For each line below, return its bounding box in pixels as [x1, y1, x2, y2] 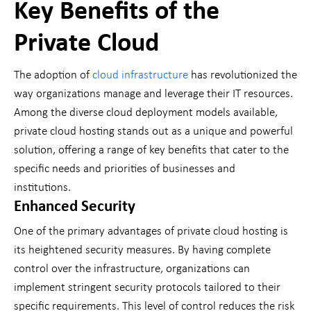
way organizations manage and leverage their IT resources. [14, 88, 293, 101]
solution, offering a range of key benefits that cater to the [14, 144, 289, 157]
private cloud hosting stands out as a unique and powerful [14, 126, 293, 138]
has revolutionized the [188, 69, 297, 82]
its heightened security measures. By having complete [14, 244, 271, 257]
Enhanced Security [14, 199, 135, 216]
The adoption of [14, 69, 92, 82]
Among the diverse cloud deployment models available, [14, 107, 278, 119]
